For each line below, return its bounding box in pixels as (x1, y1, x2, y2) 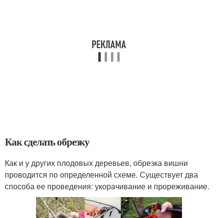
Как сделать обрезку (5, 134, 90, 149)
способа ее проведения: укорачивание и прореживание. (5, 180, 209, 192)
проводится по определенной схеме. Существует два (5, 168, 198, 180)
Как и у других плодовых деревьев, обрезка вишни (5, 157, 188, 168)
